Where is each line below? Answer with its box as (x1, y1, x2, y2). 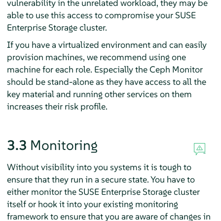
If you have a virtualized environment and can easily (6, 39, 207, 50)
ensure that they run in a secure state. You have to (6, 174, 195, 185)
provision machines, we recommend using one (6, 51, 186, 63)
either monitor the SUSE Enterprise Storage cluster (6, 186, 200, 197)
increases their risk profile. (6, 101, 108, 112)
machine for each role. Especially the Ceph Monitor (6, 64, 203, 75)
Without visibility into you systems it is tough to (6, 161, 191, 173)
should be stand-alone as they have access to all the (6, 76, 206, 87)
